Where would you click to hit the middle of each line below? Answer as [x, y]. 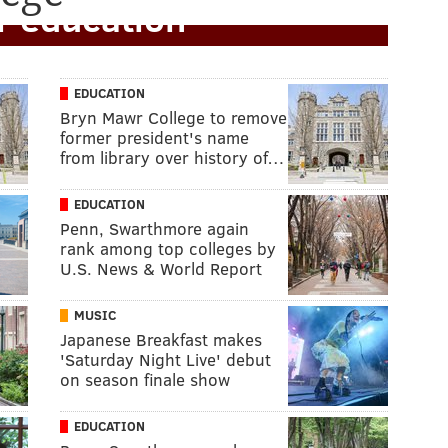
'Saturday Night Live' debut [165, 359]
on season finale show [145, 379]
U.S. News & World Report [161, 268]
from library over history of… [172, 157]
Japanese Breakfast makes [161, 339]
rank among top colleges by [168, 248]
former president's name [154, 137]
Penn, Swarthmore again [154, 228]
